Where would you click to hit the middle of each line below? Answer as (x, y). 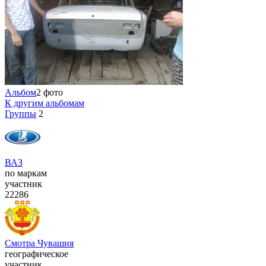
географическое (37, 254)
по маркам (26, 173)
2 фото (50, 93)
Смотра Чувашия (39, 243)
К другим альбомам (45, 103)
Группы (20, 114)
